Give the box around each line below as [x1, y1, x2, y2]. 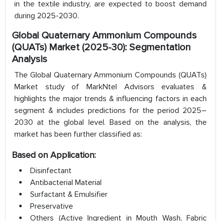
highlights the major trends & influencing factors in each [14, 94, 207, 104]
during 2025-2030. [14, 11, 79, 21]
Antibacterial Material [30, 178, 102, 188]
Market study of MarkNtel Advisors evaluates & [14, 82, 207, 92]
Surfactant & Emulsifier [30, 189, 108, 200]
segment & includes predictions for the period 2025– [14, 106, 207, 116]
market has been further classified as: [14, 129, 142, 140]
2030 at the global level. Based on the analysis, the [14, 117, 207, 128]
